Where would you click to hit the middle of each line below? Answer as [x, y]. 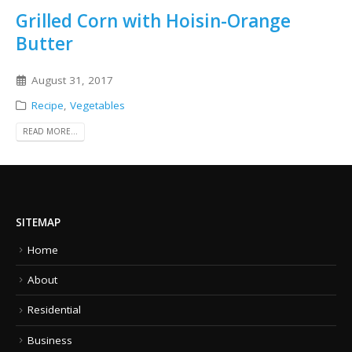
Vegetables [97, 105]
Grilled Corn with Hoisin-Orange [153, 20]
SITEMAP [38, 222]
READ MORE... [50, 132]
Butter [44, 43]
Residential [54, 310]
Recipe [47, 105]
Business [50, 340]
